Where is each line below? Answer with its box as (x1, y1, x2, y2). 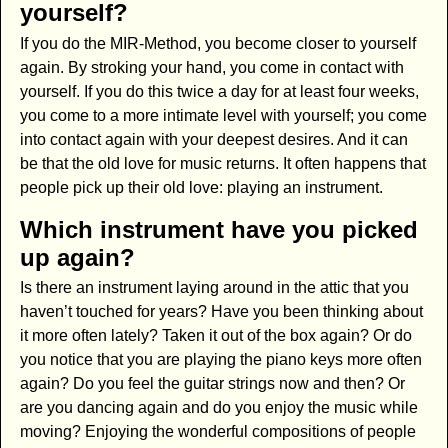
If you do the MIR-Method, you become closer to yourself (19, 34, 416, 52)
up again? (19, 243, 135, 271)
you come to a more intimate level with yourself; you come (19, 106, 427, 124)
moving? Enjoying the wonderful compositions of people (19, 423, 416, 441)
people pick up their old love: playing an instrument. (19, 178, 383, 196)
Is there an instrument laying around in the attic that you (19, 279, 409, 297)
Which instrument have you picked (19, 215, 418, 243)
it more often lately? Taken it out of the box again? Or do (19, 327, 412, 345)
